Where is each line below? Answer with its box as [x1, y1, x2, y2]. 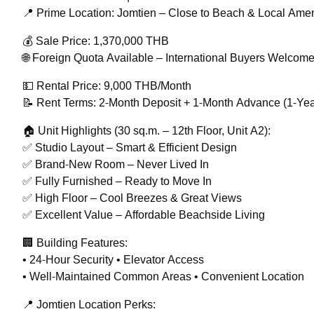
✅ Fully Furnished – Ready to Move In [22, 173, 212, 190]
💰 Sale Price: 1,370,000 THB [22, 33, 169, 50]
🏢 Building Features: [22, 235, 128, 252]
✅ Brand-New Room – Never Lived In [22, 156, 209, 173]
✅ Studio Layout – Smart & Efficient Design [22, 139, 237, 156]
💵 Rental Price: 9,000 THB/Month [22, 78, 191, 95]
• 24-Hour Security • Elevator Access [22, 252, 204, 268]
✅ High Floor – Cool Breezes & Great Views [22, 190, 242, 207]
